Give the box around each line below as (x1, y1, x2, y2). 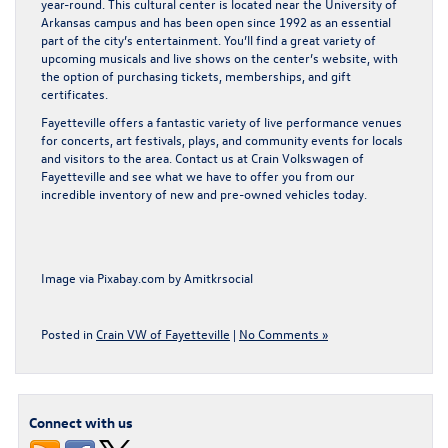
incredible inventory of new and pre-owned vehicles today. (41, 184, 367, 202)
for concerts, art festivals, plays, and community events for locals (41, 130, 403, 148)
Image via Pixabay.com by (41, 268, 184, 286)
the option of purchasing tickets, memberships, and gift (41, 66, 351, 84)
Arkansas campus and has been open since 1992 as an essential (41, 12, 391, 30)
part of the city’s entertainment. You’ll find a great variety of (41, 30, 376, 48)
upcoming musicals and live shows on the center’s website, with (41, 48, 398, 66)
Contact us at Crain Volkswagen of (175, 148, 364, 166)
